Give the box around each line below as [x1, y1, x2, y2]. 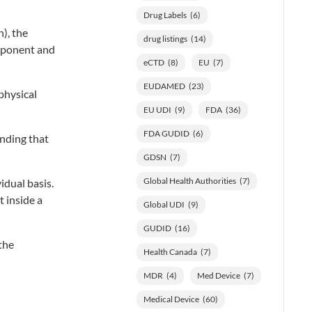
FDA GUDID [143, 127, 189, 139]
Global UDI [143, 198, 185, 210]
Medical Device [143, 293, 199, 304]
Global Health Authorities [143, 175, 236, 186]
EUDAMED [143, 80, 185, 91]
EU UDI [143, 104, 171, 115]
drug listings [143, 33, 187, 44]
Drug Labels [143, 9, 187, 20]
